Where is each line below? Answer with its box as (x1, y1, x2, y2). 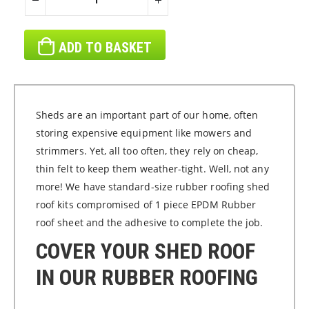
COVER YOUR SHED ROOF (36, 238, 255, 264)
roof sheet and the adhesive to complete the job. (36, 215, 263, 229)
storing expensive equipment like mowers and (36, 126, 252, 139)
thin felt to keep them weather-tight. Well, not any (36, 161, 269, 175)
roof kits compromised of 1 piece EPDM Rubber (36, 197, 257, 211)
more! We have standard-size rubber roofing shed (36, 179, 270, 193)
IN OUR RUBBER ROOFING (36, 264, 258, 290)
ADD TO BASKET (59, 39, 152, 56)
